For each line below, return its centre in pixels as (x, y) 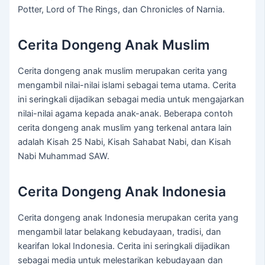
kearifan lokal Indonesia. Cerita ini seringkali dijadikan (124, 246)
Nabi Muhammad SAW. (64, 156)
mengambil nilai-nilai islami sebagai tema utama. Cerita (127, 85)
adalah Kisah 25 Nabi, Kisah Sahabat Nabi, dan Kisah (125, 142)
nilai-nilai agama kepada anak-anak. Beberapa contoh (126, 114)
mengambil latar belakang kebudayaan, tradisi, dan (120, 232)
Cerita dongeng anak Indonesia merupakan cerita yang (128, 218)
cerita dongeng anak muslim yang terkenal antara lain (125, 128)
